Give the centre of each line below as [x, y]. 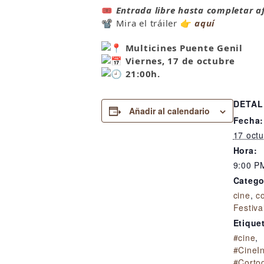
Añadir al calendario [169, 110]
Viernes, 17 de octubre [179, 60]
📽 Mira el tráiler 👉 [148, 23]
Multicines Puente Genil [182, 47]
